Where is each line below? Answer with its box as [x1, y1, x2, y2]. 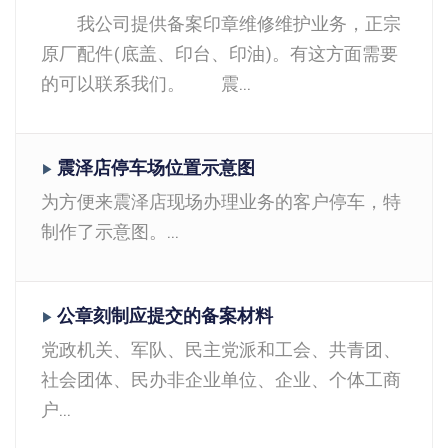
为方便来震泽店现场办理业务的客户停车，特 [41, 191, 401, 214]
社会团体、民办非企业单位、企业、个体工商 [41, 369, 401, 392]
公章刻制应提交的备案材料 [57, 305, 273, 328]
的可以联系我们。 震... [41, 73, 251, 96]
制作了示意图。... [41, 221, 179, 244]
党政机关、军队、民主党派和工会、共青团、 [41, 339, 401, 362]
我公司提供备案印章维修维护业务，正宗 [41, 13, 401, 36]
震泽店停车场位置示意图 [57, 157, 255, 180]
